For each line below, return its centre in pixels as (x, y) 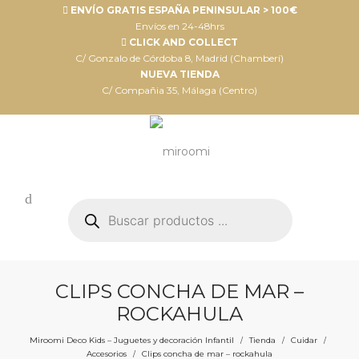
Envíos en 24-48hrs (179, 26)
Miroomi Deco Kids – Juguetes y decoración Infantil (131, 340)
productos (96, 226)
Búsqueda (96, 204)
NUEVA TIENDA (179, 74)
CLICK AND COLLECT (182, 42)
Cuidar (304, 340)
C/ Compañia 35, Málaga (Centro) (179, 90)
